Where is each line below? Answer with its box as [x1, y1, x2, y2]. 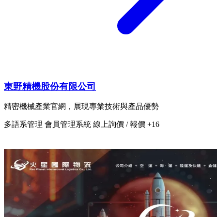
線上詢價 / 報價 [93, 120, 147, 129]
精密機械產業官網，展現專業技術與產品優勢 [4, 102, 159, 111]
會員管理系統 [45, 120, 93, 129]
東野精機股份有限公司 [4, 81, 96, 92]
